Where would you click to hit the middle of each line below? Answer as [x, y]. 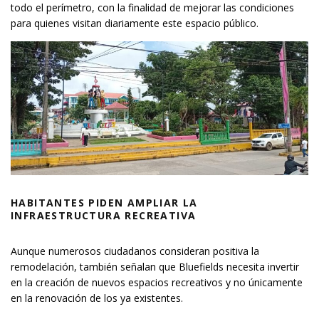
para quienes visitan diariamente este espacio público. [135, 23]
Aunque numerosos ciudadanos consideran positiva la [135, 251]
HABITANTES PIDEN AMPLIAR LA [104, 203]
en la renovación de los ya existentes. [97, 298]
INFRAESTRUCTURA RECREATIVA [104, 216]
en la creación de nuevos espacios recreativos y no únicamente [157, 283]
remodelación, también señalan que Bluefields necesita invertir [155, 267]
